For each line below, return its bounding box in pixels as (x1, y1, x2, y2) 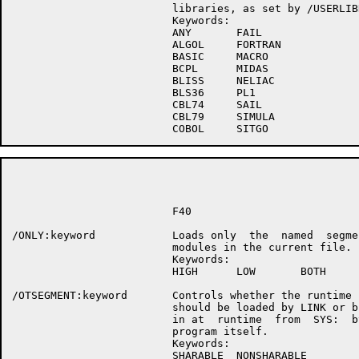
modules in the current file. (12, 241, 352, 253)
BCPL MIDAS (12, 63, 268, 75)
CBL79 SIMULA (12, 111, 275, 123)
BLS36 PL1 (12, 87, 256, 99)
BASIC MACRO (12, 50, 268, 63)
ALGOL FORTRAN (12, 38, 281, 50)
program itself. (12, 325, 268, 337)
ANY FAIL (12, 26, 262, 38)
